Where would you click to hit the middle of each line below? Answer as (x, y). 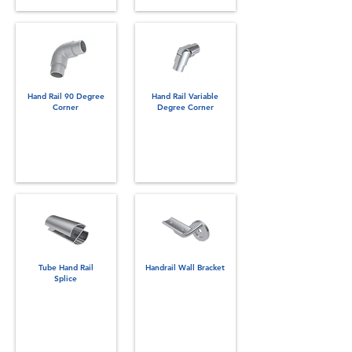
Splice (66, 279)
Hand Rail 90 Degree (66, 96)
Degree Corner (185, 107)
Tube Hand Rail (66, 268)
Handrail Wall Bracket (185, 268)
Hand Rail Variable (185, 96)
